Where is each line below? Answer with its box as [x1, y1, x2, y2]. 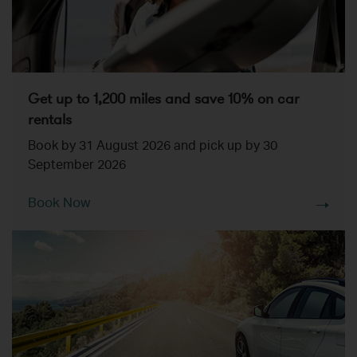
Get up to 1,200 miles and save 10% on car [28, 89, 300, 109]
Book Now [28, 198, 90, 212]
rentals [28, 110, 72, 130]
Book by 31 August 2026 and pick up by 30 [28, 141, 277, 155]
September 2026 [28, 160, 126, 174]
